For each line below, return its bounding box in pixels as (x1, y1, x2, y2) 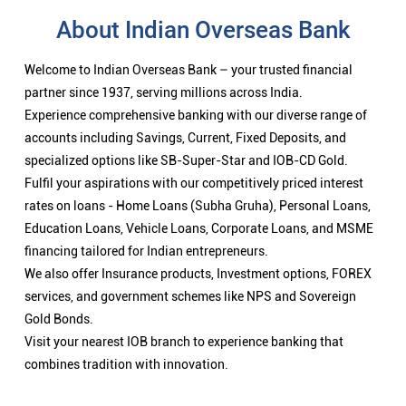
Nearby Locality (11, 240, 111, 258)
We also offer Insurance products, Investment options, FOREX (24, 63, 372, 79)
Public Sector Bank (11, 341, 119, 356)
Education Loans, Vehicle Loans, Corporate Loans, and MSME (24, 18, 373, 34)
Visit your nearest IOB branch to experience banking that (24, 131, 343, 147)
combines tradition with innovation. (24, 154, 228, 169)
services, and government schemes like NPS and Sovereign (24, 86, 356, 101)
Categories (11, 315, 80, 333)
